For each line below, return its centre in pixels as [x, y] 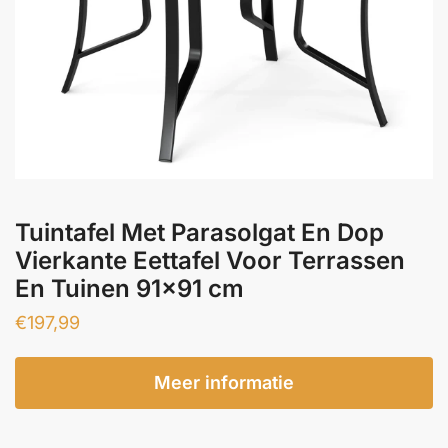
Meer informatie [224, 382]
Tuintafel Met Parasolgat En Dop [199, 232]
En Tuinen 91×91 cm [129, 288]
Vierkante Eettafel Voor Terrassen [210, 260]
